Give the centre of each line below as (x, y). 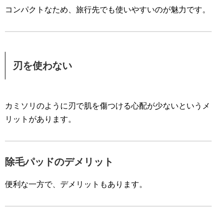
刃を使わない (42, 66)
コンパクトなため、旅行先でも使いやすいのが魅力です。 (108, 10)
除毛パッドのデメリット (59, 162)
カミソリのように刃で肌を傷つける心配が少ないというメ (108, 106)
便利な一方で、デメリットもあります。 (76, 184)
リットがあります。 (40, 119)
